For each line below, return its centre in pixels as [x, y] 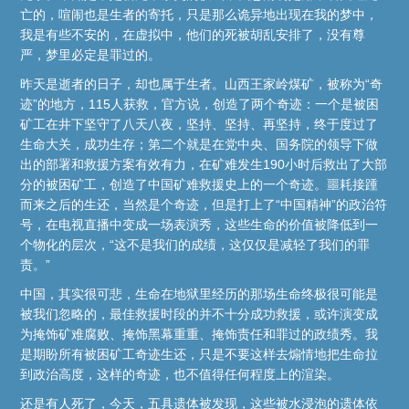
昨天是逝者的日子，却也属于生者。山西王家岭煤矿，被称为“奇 [202, 84]
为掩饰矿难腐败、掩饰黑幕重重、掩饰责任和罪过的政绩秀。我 [199, 335]
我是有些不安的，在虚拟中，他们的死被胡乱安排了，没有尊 [193, 35]
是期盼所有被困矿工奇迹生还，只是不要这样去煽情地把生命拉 [199, 355]
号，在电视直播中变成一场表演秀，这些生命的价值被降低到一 [199, 225]
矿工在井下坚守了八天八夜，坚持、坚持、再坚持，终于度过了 [199, 125]
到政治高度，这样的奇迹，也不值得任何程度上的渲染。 [180, 375]
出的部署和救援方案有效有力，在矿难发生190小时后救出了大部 [204, 165]
